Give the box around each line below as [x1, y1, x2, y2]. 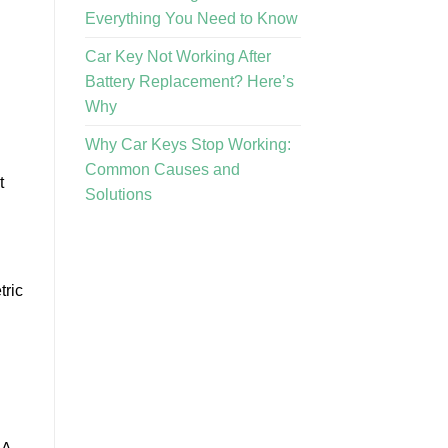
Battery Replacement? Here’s [84, 72, 294, 90]
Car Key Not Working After [84, 47, 271, 65]
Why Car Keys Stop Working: [84, 135, 291, 153]
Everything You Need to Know [84, 9, 298, 27]
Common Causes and [84, 160, 240, 178]
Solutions [84, 185, 152, 203]
